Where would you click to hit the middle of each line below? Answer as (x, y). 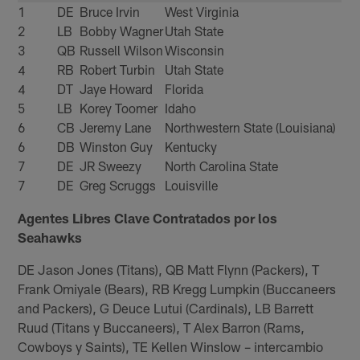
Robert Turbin (118, 70)
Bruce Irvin (110, 12)
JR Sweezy (111, 166)
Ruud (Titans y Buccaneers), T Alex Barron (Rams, (162, 327)
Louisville (192, 186)
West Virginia (202, 12)
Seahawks (50, 237)
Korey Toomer (119, 108)
